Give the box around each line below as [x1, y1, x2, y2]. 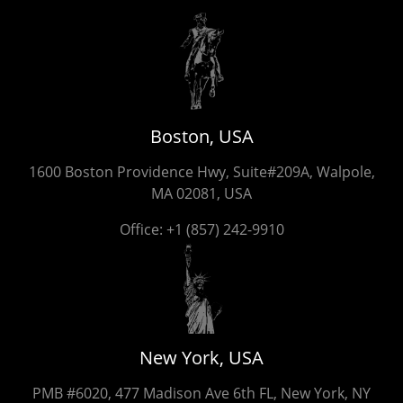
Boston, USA [149, 123, 254, 148]
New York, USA [139, 345, 264, 370]
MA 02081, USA [151, 183, 252, 203]
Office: [119, 219, 166, 239]
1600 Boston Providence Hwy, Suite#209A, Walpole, [28, 161, 375, 182]
